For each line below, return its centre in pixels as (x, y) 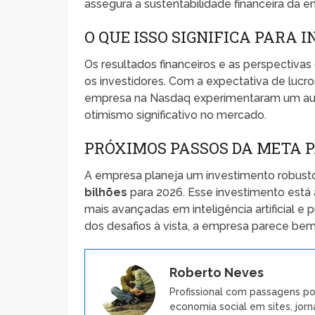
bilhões (106, 192)
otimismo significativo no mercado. (176, 115)
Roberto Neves (217, 272)
